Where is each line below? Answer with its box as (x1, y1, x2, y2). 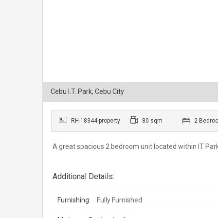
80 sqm (141, 117, 163, 124)
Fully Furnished (97, 196, 142, 204)
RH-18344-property (70, 117, 120, 124)
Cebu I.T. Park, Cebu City (51, 88, 124, 95)
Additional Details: (53, 172, 114, 181)
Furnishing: (57, 196, 91, 204)
